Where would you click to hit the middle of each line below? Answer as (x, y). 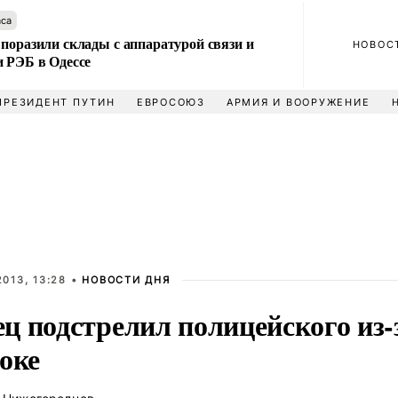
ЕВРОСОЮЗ (171, 102)
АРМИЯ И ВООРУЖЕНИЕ (298, 102)
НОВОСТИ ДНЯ (126, 280)
